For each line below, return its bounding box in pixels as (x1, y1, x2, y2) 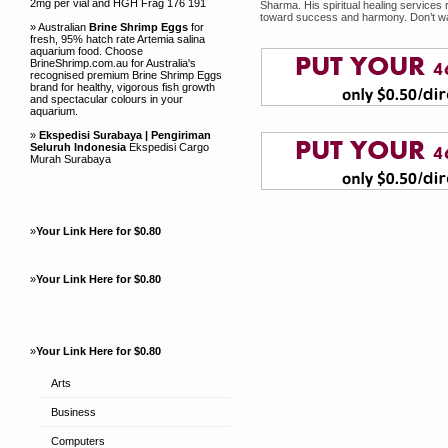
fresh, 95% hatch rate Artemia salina (30, 33, 205, 45)
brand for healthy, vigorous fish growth (30, 81, 215, 93)
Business (50, 406, 96, 418)
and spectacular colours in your (30, 93, 183, 105)
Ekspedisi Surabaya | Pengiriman (39, 129, 211, 141)
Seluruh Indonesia (30, 141, 126, 153)
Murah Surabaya (30, 153, 111, 165)
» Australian (30, 21, 89, 33)
